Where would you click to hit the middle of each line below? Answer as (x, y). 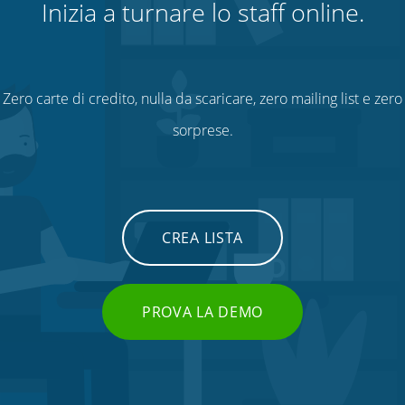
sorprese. (202, 130)
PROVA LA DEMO (202, 311)
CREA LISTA (202, 237)
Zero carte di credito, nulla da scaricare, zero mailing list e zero (202, 98)
